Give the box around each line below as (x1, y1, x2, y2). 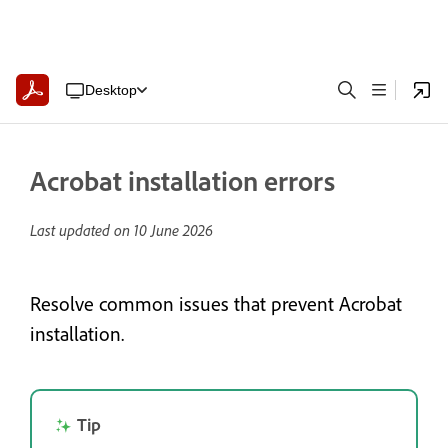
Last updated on (30, 220, 134, 240)
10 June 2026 (134, 220, 213, 240)
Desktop (84, 81, 137, 98)
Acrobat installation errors (30, 163, 335, 198)
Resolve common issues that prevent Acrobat (30, 291, 402, 316)
